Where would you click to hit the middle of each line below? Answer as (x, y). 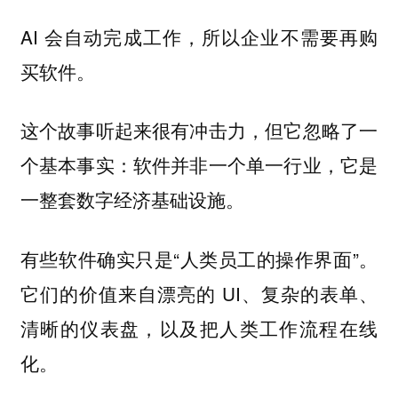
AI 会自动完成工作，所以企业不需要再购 (199, 36)
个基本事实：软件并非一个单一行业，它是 (199, 165)
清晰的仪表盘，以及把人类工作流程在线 (199, 327)
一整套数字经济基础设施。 (132, 199)
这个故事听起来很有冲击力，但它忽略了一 (199, 130)
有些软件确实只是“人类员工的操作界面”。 (199, 258)
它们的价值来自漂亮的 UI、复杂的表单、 (199, 293)
